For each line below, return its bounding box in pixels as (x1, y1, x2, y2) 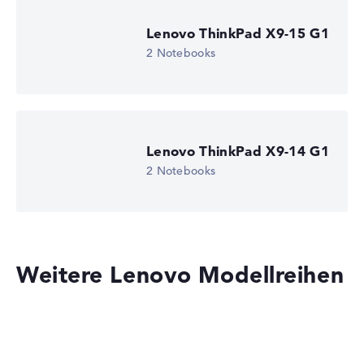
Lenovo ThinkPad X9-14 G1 (146, 142, 330, 160)
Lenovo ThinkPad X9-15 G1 (146, 24, 330, 42)
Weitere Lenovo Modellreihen (16, 261, 344, 289)
